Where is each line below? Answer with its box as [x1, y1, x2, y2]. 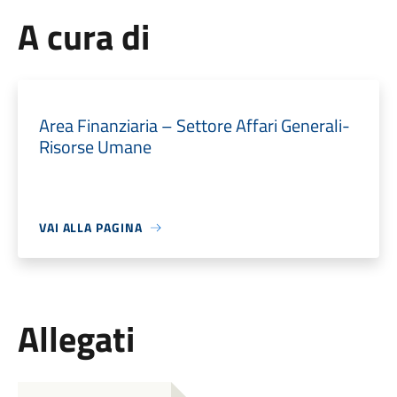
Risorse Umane [38, 133, 152, 160]
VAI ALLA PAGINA [38, 218, 143, 237]
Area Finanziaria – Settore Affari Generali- [38, 112, 350, 139]
